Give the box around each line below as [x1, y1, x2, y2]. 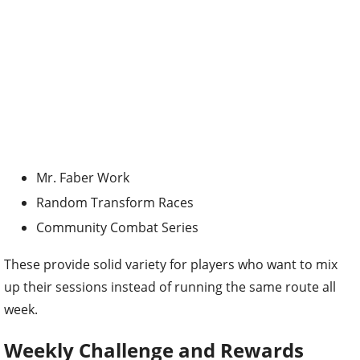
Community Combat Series [36, 219, 198, 236]
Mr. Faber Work [36, 169, 129, 186]
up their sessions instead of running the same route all [4, 278, 336, 296]
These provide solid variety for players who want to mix [4, 256, 337, 273]
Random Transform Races [36, 194, 194, 211]
